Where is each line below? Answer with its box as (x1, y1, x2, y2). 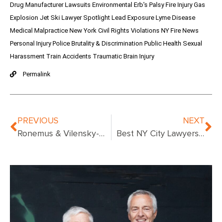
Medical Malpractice (10, 27, 69, 35)
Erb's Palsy (134, 1, 166, 9)
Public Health (144, 40, 183, 48)
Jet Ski (40, 14, 61, 22)
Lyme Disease (156, 14, 195, 22)
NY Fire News (161, 27, 199, 35)
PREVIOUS (17, 116, 58, 126)
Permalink (23, 70, 51, 78)
